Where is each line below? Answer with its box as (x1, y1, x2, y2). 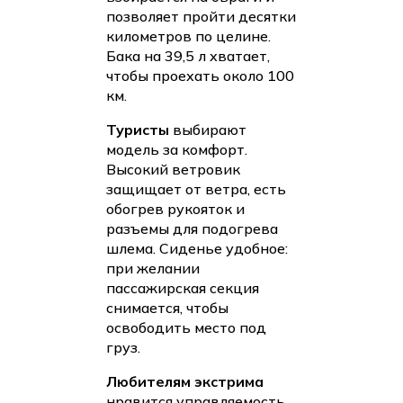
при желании (106, 259, 200, 278)
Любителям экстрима (106, 372, 264, 391)
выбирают (169, 121, 246, 139)
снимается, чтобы (106, 299, 228, 318)
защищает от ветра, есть (106, 180, 286, 199)
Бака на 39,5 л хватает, (106, 47, 270, 66)
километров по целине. (106, 27, 271, 46)
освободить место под (106, 318, 266, 337)
